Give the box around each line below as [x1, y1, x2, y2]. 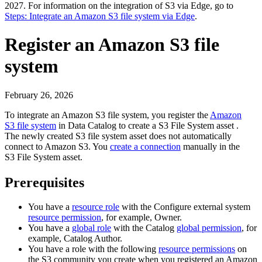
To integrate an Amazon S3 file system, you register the [5, 109, 210, 120]
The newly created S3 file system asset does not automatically [5, 130, 232, 141]
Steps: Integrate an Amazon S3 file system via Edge [5, 11, 195, 21]
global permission [177, 223, 242, 233]
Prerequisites [5, 174, 84, 190]
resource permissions [158, 244, 235, 254]
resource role [72, 202, 119, 212]
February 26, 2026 [5, 89, 73, 100]
